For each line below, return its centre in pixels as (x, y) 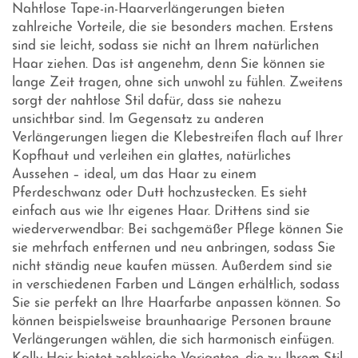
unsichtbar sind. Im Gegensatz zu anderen (138, 120)
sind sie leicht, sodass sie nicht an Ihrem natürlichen (165, 46)
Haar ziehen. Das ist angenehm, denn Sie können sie (169, 65)
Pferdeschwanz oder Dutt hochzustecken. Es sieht (159, 193)
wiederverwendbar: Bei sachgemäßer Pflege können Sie (178, 230)
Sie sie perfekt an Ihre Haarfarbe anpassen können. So (176, 304)
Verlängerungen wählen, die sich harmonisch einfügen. (173, 340)
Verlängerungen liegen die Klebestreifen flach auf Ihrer (177, 138)
